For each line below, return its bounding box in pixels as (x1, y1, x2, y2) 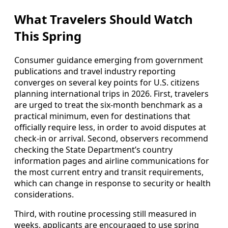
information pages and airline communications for (14, 155, 209, 166)
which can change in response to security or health (14, 177, 211, 189)
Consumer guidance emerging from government (14, 54, 203, 66)
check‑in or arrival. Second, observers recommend (14, 132, 208, 144)
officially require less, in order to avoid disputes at (14, 121, 206, 133)
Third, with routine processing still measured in (14, 208, 196, 219)
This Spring (14, 27, 81, 45)
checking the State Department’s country (14, 144, 173, 155)
